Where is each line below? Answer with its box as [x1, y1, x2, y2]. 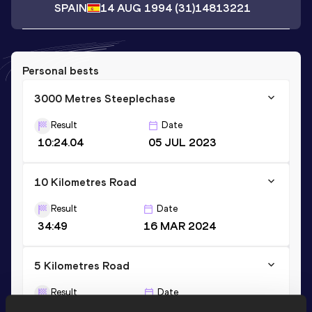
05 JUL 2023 [148, 135, 217, 149]
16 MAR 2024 [143, 219, 216, 233]
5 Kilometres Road [34, 258, 130, 272]
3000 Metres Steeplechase [34, 91, 175, 105]
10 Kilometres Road [34, 175, 136, 189]
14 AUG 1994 [100, 1, 172, 15]
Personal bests [22, 63, 99, 77]
